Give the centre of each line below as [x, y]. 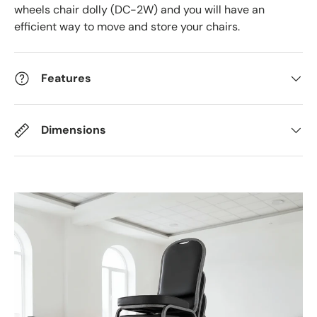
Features [66, 79]
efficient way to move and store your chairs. [127, 27]
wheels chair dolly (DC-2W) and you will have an [139, 10]
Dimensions [74, 130]
